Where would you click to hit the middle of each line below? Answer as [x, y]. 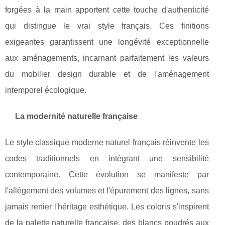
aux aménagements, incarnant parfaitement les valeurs [107, 58]
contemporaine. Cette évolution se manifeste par [107, 175]
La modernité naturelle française [76, 117]
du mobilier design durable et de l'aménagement [107, 74]
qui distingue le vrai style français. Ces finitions [107, 26]
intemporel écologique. [46, 90]
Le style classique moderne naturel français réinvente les [107, 143]
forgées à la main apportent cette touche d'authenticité [107, 10]
